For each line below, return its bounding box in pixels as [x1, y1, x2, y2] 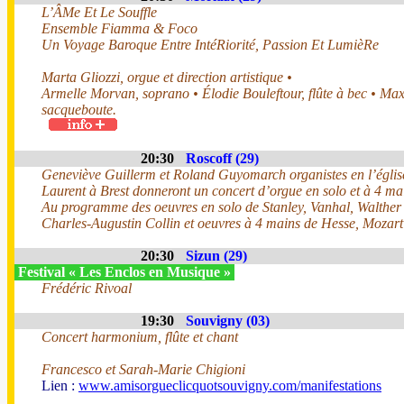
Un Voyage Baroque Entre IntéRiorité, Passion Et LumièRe [41, 37, 379, 52]
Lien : [41, 378, 78, 393]
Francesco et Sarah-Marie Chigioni [41, 362, 245, 377]
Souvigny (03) [186, 313, 270, 328]
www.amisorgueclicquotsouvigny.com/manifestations [78, 378, 381, 393]
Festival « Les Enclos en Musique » [14, 264, 234, 280]
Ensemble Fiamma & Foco [41, 21, 197, 36]
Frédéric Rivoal [41, 280, 132, 296]
